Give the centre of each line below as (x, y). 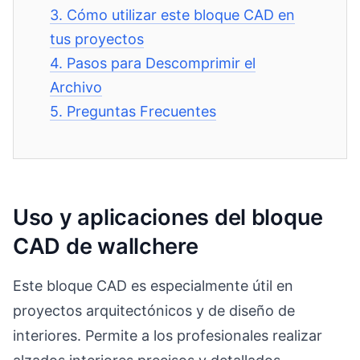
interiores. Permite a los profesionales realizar (168, 335)
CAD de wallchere (106, 246)
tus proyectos (97, 39)
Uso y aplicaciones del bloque (168, 217)
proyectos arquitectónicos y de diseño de (154, 310)
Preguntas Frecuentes (142, 111)
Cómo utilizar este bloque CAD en (181, 15)
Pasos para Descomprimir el (162, 63)
